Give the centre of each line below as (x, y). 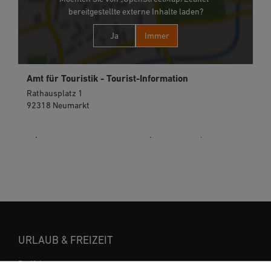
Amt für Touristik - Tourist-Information (108, 79)
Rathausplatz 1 (55, 93)
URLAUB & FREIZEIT (66, 240)
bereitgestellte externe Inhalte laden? (135, 12)
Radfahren (38, 263)
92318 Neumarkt (58, 106)
